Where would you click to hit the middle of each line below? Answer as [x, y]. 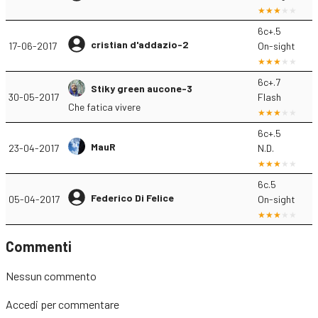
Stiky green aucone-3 [142, 88]
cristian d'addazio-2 [140, 44]
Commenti [39, 246]
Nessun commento [51, 276]
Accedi [22, 304]
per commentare [79, 304]
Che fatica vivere [104, 107]
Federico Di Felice [132, 197]
